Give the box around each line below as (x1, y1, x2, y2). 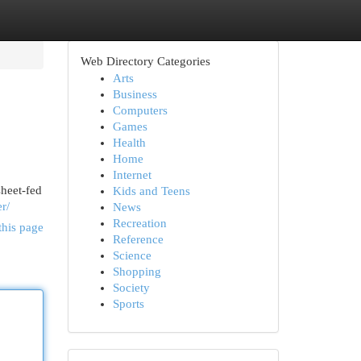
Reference (112, 233, 164, 246)
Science (112, 249, 151, 262)
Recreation (112, 217, 167, 230)
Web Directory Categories (80, 55, 210, 68)
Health (112, 136, 146, 149)
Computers (112, 104, 168, 117)
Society (112, 281, 150, 294)
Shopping (112, 265, 161, 278)
